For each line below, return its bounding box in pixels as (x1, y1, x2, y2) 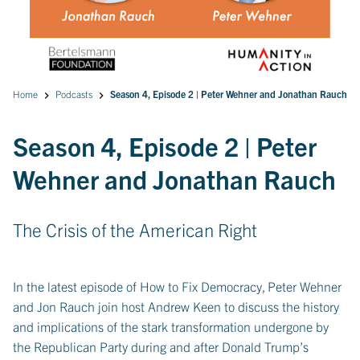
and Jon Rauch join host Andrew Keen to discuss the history (13, 298, 339, 314)
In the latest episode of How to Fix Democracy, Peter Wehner (13, 278, 342, 294)
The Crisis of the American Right (13, 218, 257, 242)
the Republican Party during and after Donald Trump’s (13, 338, 309, 354)
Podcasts (55, 88, 92, 100)
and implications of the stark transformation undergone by (13, 318, 329, 334)
